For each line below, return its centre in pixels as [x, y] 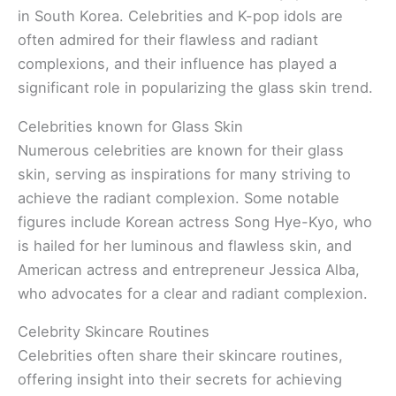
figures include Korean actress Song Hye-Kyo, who [195, 221]
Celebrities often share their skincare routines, [180, 356]
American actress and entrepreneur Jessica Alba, [189, 269]
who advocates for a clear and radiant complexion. [193, 293]
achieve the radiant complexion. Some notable [179, 198]
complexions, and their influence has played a [177, 64]
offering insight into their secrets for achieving [180, 380]
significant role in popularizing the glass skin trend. [195, 88]
